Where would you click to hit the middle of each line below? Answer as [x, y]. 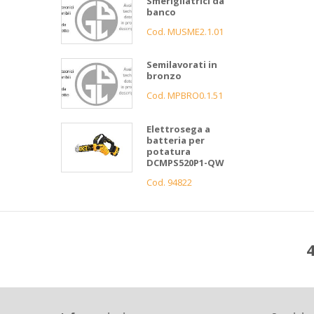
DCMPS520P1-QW [185, 162]
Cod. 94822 [169, 182]
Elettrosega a [178, 129]
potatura [169, 151]
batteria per [176, 140]
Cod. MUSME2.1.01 [185, 31]
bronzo [164, 76]
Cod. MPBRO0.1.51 [185, 96]
